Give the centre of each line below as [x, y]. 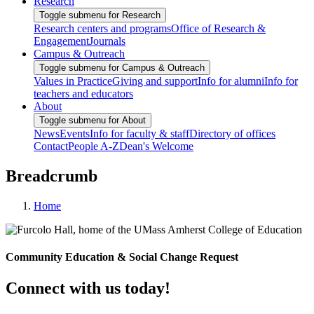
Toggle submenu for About [93, 121]
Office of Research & [218, 29]
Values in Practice [73, 81]
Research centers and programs [102, 29]
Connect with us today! [88, 288]
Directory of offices [232, 134]
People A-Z [94, 146]
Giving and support [155, 81]
